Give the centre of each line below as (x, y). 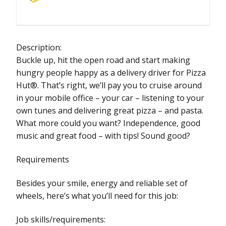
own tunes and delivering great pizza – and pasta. (110, 110)
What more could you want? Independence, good (108, 123)
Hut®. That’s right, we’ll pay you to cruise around (109, 85)
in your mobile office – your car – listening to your (110, 98)
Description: (39, 47)
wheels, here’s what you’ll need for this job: (97, 195)
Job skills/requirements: (61, 219)
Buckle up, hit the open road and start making (103, 60)
